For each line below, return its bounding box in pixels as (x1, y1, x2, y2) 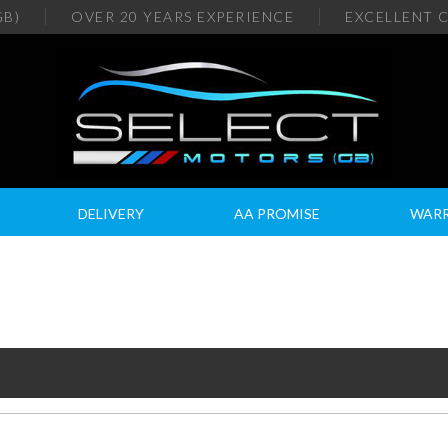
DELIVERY (77, 205, 144, 222)
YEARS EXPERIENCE (143, 8, 294, 25)
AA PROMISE (234, 205, 321, 222)
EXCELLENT (345, 8, 434, 25)
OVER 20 (71, 8, 143, 25)
